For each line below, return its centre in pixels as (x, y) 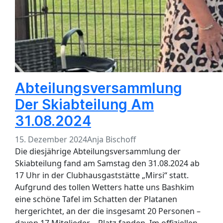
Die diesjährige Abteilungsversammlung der (98, 152)
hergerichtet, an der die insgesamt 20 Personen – (108, 211)
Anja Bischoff (111, 140)
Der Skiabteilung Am (84, 105)
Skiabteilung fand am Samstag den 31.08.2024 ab (107, 164)
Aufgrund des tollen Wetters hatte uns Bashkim (105, 187)
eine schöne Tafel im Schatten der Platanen (96, 199)
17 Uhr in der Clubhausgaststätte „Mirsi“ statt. (102, 175)
